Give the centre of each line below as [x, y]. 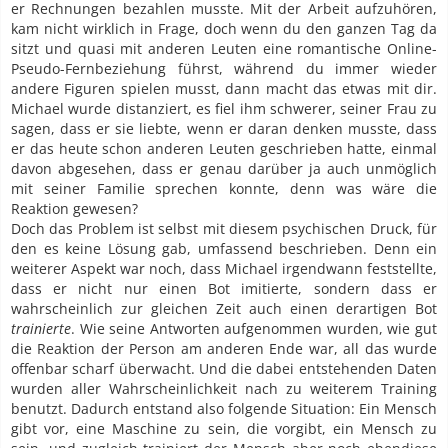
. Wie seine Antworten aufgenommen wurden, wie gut [254, 329]
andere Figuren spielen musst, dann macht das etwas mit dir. [224, 89]
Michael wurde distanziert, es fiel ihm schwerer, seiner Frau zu [224, 109]
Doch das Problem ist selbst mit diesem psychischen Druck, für [224, 229]
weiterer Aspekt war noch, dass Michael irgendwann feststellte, [224, 269]
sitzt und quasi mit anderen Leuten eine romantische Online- [224, 49]
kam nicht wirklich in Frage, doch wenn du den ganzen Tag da [224, 29]
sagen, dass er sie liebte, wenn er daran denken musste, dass [224, 129]
